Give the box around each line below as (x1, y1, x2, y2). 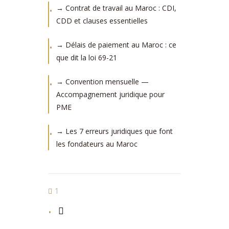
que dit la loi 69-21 (56, 53, 117, 62)
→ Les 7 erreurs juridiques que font (56, 126, 173, 136)
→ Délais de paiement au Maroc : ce (56, 40, 176, 50)
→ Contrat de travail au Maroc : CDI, (56, 3, 176, 13)
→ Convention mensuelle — (56, 77, 149, 86)
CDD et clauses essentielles (56, 16, 148, 26)
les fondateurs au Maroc (56, 139, 138, 149)
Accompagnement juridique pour (56, 89, 165, 99)
